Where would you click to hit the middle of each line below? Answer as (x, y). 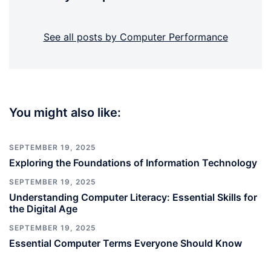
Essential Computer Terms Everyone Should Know (126, 243)
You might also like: (65, 113)
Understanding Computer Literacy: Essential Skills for (133, 197)
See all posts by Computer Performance (135, 37)
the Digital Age (43, 209)
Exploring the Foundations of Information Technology (133, 163)
